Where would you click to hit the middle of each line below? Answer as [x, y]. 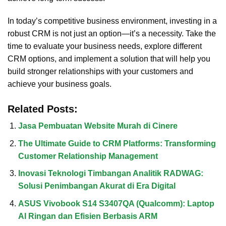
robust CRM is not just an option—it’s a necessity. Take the [112, 34]
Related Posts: [43, 109]
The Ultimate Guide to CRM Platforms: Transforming [117, 143]
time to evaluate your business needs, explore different [105, 46]
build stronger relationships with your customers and [100, 72]
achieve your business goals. [60, 84]
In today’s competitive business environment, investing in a [112, 21]
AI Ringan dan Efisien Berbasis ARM [88, 216]
